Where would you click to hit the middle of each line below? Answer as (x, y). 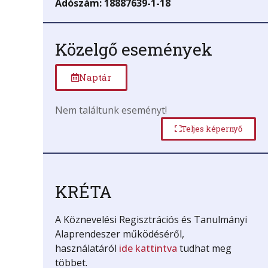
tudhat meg (204, 249)
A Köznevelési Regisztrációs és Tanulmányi (151, 220)
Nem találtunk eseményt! (111, 110)
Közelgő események (133, 50)
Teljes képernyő (211, 129)
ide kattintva (148, 249)
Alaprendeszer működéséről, (119, 234)
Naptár (95, 77)
